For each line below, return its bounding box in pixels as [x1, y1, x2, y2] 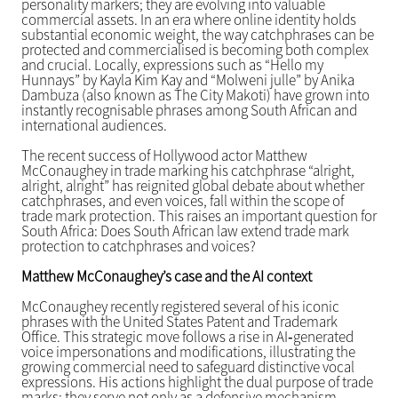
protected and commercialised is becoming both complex [20, 40, 369, 60]
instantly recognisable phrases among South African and [20, 100, 357, 121]
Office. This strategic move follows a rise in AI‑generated [20, 327, 354, 347]
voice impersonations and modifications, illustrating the [20, 342, 355, 362]
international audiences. [20, 115, 167, 136]
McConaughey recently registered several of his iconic [20, 297, 339, 317]
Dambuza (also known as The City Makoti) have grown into [20, 85, 370, 106]
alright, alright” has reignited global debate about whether [20, 176, 364, 196]
